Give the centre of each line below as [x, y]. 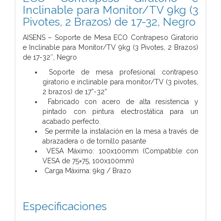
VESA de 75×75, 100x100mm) [88, 161]
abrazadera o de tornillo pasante [94, 141]
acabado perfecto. [72, 121]
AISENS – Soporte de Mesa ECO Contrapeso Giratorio [110, 37]
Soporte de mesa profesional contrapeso [120, 72]
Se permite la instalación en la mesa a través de [120, 131]
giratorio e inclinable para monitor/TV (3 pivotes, [120, 82]
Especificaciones [65, 206]
